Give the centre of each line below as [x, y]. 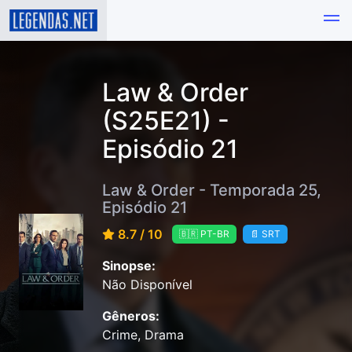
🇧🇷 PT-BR [204, 234]
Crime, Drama [143, 335]
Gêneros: [131, 316]
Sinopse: [129, 266]
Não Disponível [147, 285]
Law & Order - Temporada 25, [212, 190]
